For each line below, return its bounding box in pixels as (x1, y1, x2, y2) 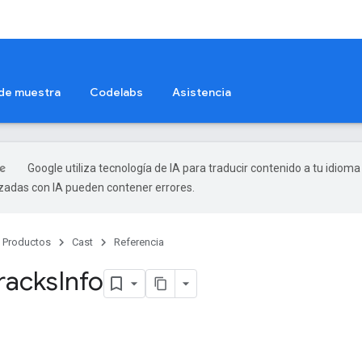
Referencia (114, 236, 164, 248)
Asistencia (172, 85, 231, 99)
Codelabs (90, 85, 143, 99)
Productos (2, 236, 51, 248)
